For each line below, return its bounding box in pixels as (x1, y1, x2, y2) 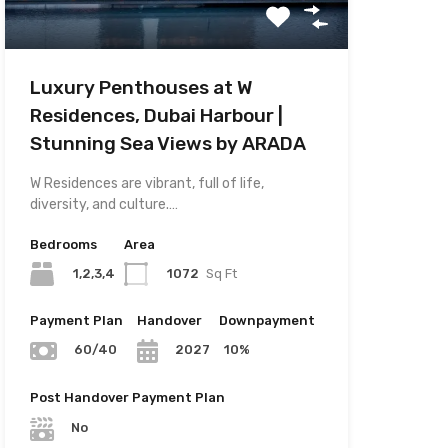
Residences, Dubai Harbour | (29, 103, 283, 127)
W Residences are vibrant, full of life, (29, 174, 264, 192)
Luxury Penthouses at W (29, 75, 253, 99)
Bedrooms (29, 236, 97, 252)
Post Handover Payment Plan (29, 390, 225, 406)
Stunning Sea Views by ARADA (29, 131, 306, 155)
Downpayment (218, 312, 315, 328)
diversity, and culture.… (29, 195, 178, 213)
